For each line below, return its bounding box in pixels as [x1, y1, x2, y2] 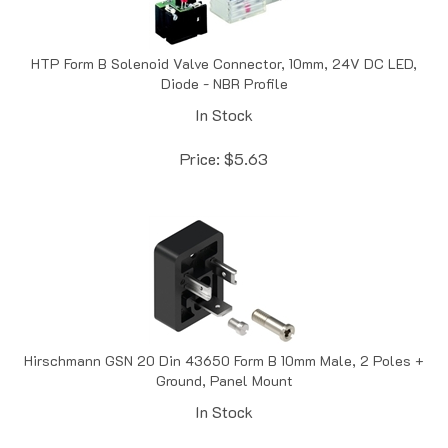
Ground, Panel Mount [155, 349, 293, 369]
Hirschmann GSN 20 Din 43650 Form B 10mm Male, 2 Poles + [24, 329, 424, 349]
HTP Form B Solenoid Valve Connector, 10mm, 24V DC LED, [31, 32, 417, 52]
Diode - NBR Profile [160, 52, 288, 72]
